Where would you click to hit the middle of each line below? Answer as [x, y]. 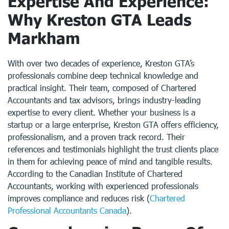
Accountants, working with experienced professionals [103, 186]
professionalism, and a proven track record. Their [96, 137]
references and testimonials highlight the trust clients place [113, 149]
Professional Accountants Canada [67, 210]
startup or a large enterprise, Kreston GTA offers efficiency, [113, 124]
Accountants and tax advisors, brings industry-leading [104, 100]
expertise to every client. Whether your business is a [101, 112]
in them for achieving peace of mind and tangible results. [110, 161]
